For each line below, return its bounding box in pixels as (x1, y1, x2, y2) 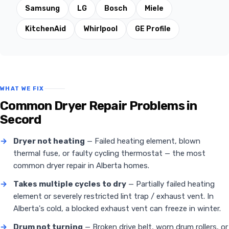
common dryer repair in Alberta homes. (13, 161, 149, 171)
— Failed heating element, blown (85, 136, 200, 146)
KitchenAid (25, 25, 66, 34)
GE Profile (135, 25, 171, 34)
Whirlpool (83, 25, 118, 34)
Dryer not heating (13, 136, 85, 146)
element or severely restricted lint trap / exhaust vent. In (13, 192, 214, 201)
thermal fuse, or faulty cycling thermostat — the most (13, 149, 205, 158)
